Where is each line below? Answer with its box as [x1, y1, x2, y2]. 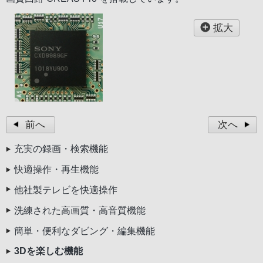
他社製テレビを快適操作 [14, 185, 117, 195]
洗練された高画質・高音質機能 [14, 205, 146, 215]
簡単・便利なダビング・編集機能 [14, 225, 155, 236]
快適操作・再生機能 [14, 164, 99, 175]
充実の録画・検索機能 [14, 144, 108, 154]
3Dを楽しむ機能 [14, 246, 83, 257]
